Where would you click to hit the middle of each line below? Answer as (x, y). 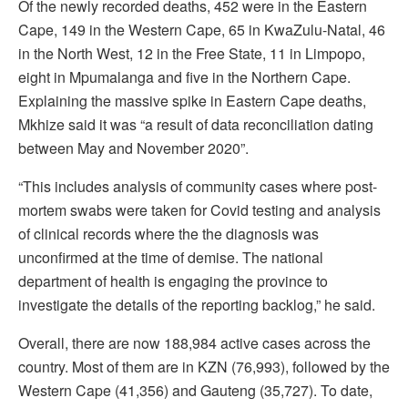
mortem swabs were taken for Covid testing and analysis (199, 209)
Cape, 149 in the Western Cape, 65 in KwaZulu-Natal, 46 (202, 29)
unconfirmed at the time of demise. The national (171, 257)
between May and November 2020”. (133, 148)
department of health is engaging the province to (173, 280)
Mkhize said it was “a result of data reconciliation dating (196, 124)
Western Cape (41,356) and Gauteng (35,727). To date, (195, 390)
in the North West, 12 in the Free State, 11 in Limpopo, (192, 53)
